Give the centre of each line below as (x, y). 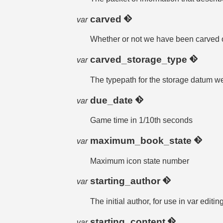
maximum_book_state (142, 141)
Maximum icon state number (140, 161)
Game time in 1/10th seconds (142, 120)
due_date (113, 100)
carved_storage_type (140, 60)
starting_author (127, 181)
